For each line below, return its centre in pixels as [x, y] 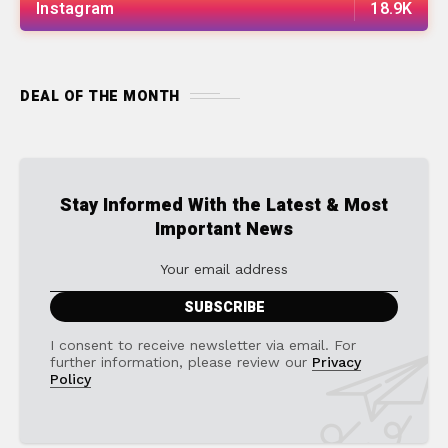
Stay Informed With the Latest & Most [224, 205]
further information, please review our [181, 361]
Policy [70, 378]
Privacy [336, 361]
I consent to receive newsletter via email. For [203, 344]
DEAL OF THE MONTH [100, 96]
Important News [224, 229]
